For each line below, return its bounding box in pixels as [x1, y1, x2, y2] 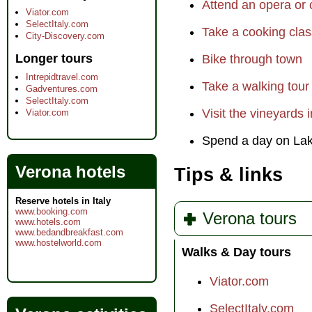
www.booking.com [15, 206, 88, 217]
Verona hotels [15, 162, 125, 181]
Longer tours [15, 52, 93, 65]
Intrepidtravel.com [26, 72, 98, 82]
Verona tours [203, 208, 297, 228]
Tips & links [174, 164, 283, 185]
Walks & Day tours [182, 244, 291, 259]
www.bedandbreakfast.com [15, 227, 123, 237]
